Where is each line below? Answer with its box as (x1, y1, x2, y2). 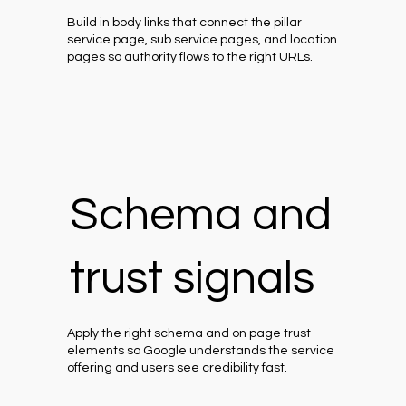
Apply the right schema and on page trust (67, 327, 312, 341)
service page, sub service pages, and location (67, 33, 338, 46)
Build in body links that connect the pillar (67, 15, 303, 29)
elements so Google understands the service (67, 344, 335, 358)
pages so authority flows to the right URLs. (67, 50, 314, 63)
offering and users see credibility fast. (67, 362, 288, 375)
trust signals (69, 256, 314, 304)
